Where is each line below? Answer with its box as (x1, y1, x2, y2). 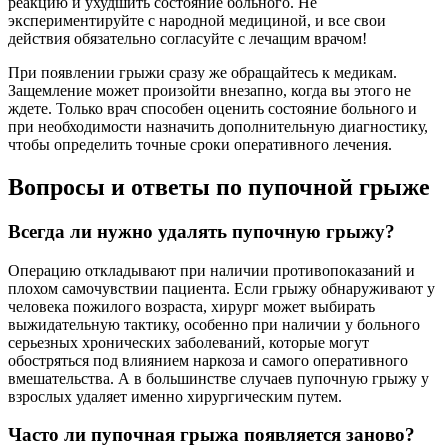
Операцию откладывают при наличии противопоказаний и (8, 261, 415, 279)
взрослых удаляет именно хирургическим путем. (8, 387, 342, 405)
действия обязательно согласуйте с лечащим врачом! (8, 30, 367, 48)
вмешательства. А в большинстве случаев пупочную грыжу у (8, 369, 429, 387)
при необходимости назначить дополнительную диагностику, (8, 118, 428, 136)
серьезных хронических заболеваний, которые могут (8, 333, 369, 351)
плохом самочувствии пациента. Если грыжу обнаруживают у (8, 279, 435, 297)
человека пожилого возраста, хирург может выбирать (8, 297, 375, 315)
